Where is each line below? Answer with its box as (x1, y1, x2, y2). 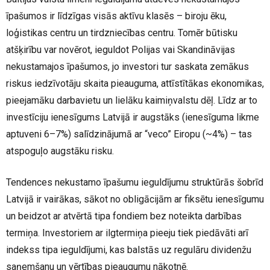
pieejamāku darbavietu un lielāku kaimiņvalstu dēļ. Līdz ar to (6, 95, 257, 107)
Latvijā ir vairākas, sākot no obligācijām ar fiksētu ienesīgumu (6, 193, 264, 206)
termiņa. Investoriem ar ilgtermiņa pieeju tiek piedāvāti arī (6, 227, 248, 239)
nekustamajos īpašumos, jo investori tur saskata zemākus (6, 61, 249, 73)
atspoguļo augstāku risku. (6, 145, 121, 157)
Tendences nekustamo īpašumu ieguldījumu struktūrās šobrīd (6, 177, 263, 189)
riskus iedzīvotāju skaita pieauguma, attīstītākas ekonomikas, (6, 78, 264, 90)
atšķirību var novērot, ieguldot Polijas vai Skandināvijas (6, 44, 235, 56)
